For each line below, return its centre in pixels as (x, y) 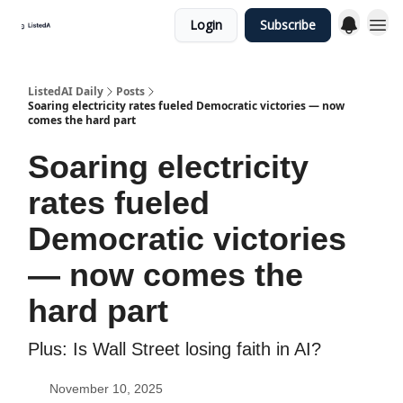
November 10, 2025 (106, 389)
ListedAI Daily (66, 91)
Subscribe (288, 25)
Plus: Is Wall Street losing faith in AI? (175, 349)
